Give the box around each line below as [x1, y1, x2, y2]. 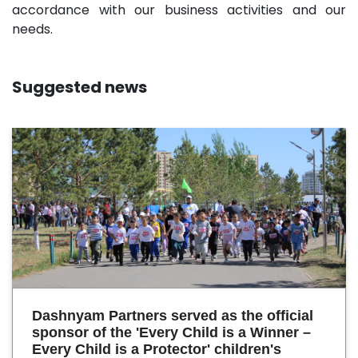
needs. [12, 20, 53, 38]
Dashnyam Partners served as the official [32, 308, 313, 324]
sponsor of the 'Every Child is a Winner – [32, 324, 311, 340]
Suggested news [12, 76, 147, 98]
